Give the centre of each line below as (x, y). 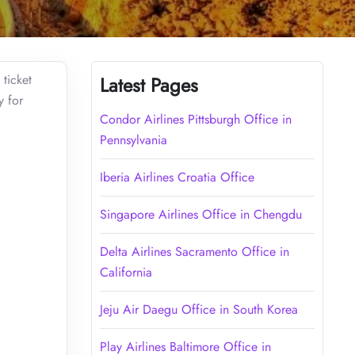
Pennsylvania (133, 139)
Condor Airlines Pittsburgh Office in (195, 119)
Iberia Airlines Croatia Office (177, 177)
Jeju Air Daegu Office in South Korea (198, 309)
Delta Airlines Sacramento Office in (194, 251)
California (126, 272)
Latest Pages (149, 85)
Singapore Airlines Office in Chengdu (200, 214)
